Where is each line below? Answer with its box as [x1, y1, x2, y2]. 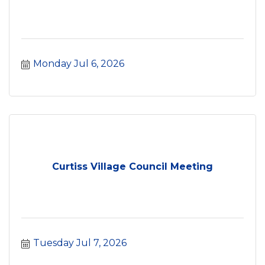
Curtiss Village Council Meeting [52, 160, 213, 172]
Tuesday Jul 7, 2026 [33, 237, 127, 248]
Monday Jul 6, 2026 [33, 58, 124, 69]
